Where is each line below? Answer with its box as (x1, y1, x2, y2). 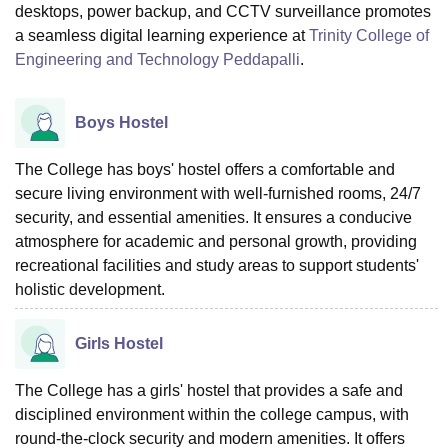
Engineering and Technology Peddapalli (15, 50, 300, 68)
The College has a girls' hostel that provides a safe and (15, 381, 403, 399)
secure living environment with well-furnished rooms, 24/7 (15, 184, 421, 202)
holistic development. (15, 280, 165, 298)
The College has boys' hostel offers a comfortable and (15, 160, 395, 178)
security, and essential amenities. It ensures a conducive (15, 208, 412, 226)
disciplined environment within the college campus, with (15, 405, 409, 423)
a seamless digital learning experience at (15, 26, 309, 44)
